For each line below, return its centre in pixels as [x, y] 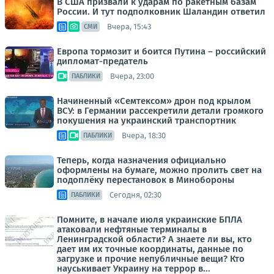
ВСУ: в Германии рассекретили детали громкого [160, 111]
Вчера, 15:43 [129, 26]
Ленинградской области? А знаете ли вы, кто [154, 239]
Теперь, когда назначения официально [142, 161]
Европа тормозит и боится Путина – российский [161, 52]
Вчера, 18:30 [144, 135]
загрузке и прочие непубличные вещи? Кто [151, 259]
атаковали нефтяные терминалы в [132, 230]
